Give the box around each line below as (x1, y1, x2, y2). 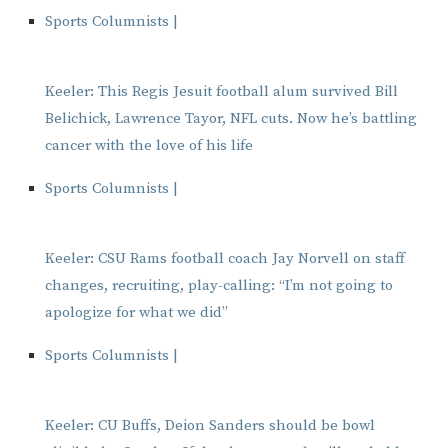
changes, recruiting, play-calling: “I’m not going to (45, 276, 393, 296)
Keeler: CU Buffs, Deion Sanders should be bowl (45, 416, 375, 436)
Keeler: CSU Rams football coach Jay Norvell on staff (45, 249, 405, 269)
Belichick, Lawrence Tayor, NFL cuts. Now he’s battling (45, 109, 417, 129)
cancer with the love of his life (45, 136, 253, 156)
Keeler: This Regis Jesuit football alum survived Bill (45, 82, 398, 102)
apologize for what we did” (45, 303, 228, 323)
